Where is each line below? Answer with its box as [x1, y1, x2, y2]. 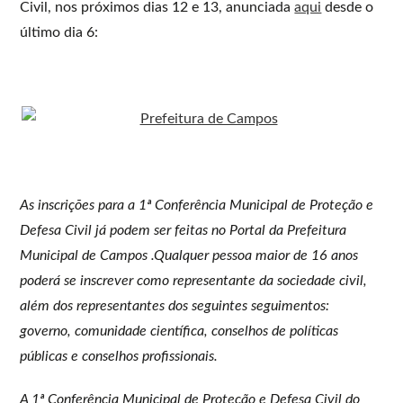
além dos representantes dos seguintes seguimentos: [20, 298, 330, 313]
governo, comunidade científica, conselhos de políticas [20, 323, 339, 338]
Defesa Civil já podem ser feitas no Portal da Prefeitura [20, 222, 347, 237]
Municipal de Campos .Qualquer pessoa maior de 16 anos [20, 247, 359, 263]
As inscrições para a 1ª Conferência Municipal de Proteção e [20, 197, 374, 212]
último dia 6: [20, 24, 99, 40]
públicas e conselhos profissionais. [20, 348, 219, 363]
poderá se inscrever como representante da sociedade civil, [20, 273, 368, 288]
